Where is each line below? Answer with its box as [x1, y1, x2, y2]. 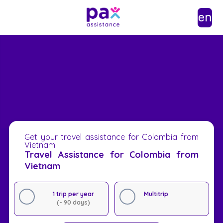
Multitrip [143, 190, 168, 198]
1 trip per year [52, 190, 94, 198]
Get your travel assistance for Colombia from [24, 131, 199, 142]
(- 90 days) [56, 198, 90, 206]
